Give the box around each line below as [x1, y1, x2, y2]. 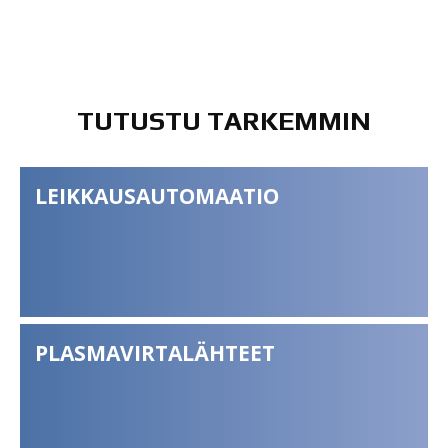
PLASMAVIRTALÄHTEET [35, 339, 275, 368]
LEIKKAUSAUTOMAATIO [35, 181, 279, 210]
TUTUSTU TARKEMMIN [77, 104, 371, 136]
